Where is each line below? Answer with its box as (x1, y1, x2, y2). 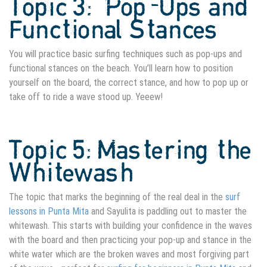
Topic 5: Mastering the (9, 138, 252, 165)
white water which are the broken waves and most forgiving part (9, 249, 249, 260)
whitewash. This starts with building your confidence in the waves (9, 220, 252, 232)
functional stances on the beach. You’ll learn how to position (9, 63, 233, 74)
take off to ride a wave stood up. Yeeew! (9, 91, 165, 103)
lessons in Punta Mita (9, 206, 89, 218)
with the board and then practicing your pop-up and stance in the (9, 234, 252, 246)
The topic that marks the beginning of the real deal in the (9, 191, 225, 203)
